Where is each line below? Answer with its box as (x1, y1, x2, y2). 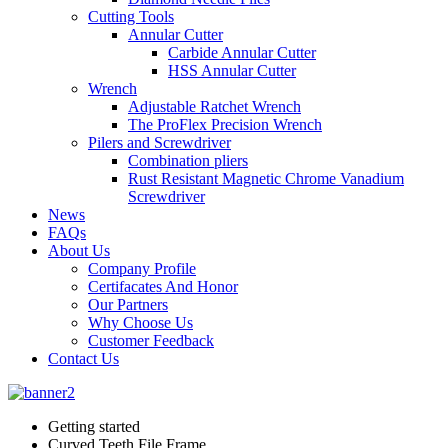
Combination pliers (128, 152, 248, 169)
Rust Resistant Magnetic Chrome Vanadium (128, 170, 404, 187)
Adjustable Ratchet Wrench (128, 98, 301, 115)
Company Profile (88, 260, 196, 277)
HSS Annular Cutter (168, 62, 296, 79)
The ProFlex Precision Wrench (128, 116, 322, 133)
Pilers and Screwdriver (88, 134, 231, 151)
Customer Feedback (88, 332, 214, 349)
